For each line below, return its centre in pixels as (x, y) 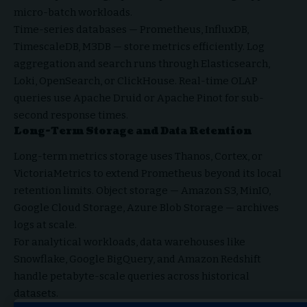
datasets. (36, 293)
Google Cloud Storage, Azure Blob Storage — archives (146, 207)
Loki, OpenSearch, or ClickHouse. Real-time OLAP (136, 81)
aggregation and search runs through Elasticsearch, (142, 64)
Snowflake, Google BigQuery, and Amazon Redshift (137, 259)
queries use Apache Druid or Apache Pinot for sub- (139, 98)
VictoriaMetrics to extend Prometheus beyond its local (148, 173)
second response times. (71, 115)
